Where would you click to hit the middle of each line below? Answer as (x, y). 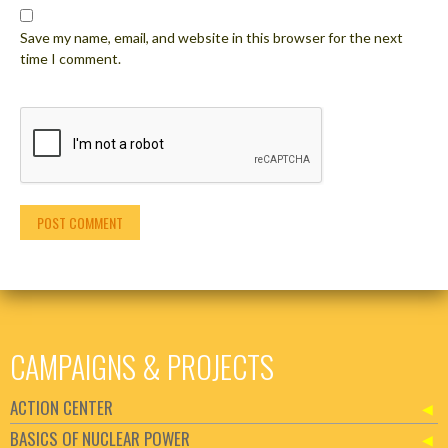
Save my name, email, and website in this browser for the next (211, 37)
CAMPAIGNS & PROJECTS (142, 366)
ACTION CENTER (61, 407)
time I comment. (70, 58)
